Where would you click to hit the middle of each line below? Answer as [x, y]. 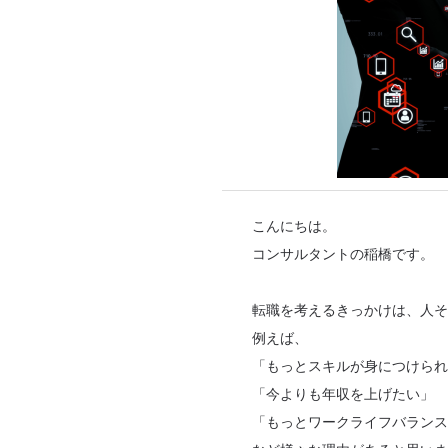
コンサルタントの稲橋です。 [343, 253]
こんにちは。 [294, 225]
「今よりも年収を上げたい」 [343, 393]
